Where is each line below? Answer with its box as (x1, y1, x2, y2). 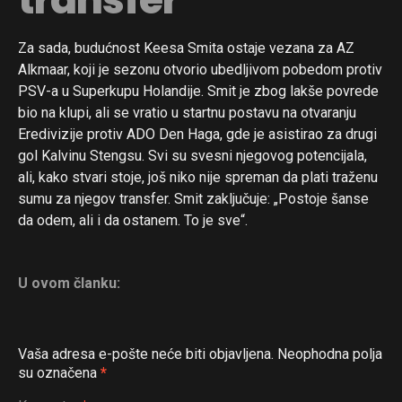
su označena (18, 363, 100, 381)
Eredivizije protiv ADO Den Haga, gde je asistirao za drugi (18, 125, 377, 143)
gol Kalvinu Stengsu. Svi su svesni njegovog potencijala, (18, 146, 367, 164)
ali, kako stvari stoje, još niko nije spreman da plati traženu (18, 168, 378, 186)
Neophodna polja (277, 345, 382, 363)
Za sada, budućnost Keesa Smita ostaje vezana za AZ (18, 39, 354, 57)
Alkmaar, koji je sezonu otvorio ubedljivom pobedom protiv (18, 60, 382, 78)
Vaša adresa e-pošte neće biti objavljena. (18, 345, 274, 363)
